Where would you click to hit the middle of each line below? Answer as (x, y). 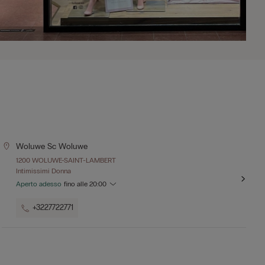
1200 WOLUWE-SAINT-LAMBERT (66, 160)
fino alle (76, 184)
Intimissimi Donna (43, 171)
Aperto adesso (38, 184)
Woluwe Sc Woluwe (51, 146)
